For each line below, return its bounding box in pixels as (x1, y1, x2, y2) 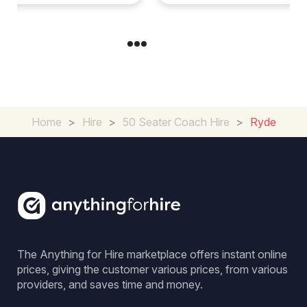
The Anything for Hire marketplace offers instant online (17, 247, 287, 261)
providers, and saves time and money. (17, 278, 203, 291)
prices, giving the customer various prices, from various (17, 262, 288, 276)
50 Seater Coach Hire (122, 115, 230, 129)
